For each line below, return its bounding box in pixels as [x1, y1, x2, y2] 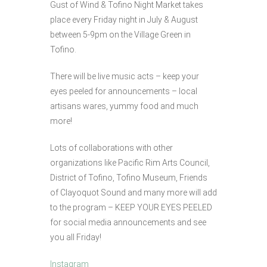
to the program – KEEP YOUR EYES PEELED [50, 202, 212, 212]
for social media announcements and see [50, 217, 206, 227]
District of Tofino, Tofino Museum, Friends [50, 172, 207, 182]
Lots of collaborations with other [50, 142, 173, 153]
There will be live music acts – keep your [50, 71, 199, 81]
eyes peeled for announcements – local [50, 86, 197, 96]
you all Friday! [50, 232, 101, 242]
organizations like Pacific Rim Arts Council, [50, 157, 210, 167]
